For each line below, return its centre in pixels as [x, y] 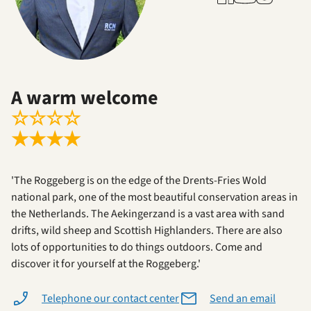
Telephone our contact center [110, 299]
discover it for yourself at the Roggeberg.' [106, 264]
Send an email [243, 299]
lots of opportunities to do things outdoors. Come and [137, 247]
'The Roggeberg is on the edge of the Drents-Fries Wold [139, 181]
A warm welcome [85, 98]
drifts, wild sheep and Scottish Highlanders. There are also [147, 231]
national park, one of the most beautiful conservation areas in [154, 197]
